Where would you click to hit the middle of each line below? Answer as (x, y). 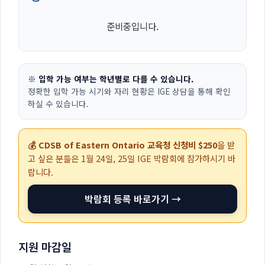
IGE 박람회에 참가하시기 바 (185, 159)
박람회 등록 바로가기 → (132, 199)
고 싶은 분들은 (54, 159)
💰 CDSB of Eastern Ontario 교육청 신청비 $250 (122, 145)
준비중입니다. (132, 26)
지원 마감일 (45, 247)
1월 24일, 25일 (108, 159)
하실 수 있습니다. (58, 104)
